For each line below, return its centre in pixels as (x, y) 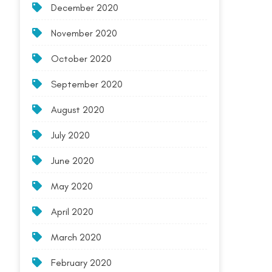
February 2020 (82, 263)
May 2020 (72, 186)
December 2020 (85, 8)
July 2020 (71, 135)
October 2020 (82, 59)
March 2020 (76, 237)
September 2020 (87, 84)
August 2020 (78, 110)
